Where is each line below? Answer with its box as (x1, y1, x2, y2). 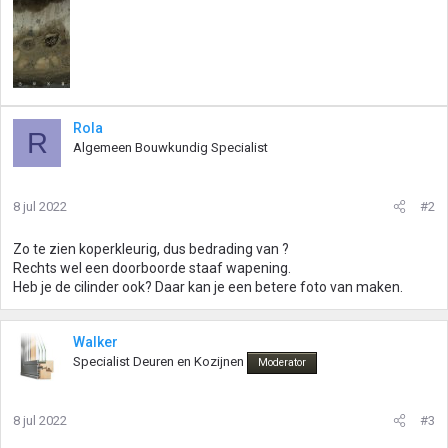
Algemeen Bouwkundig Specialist (73, 140, 268, 155)
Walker (73, 334, 118, 350)
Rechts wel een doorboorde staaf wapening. (13, 260, 291, 276)
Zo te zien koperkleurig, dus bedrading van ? (13, 241, 289, 257)
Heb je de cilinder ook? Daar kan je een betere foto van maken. (13, 279, 403, 295)
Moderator (258, 356, 306, 369)
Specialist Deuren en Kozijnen (73, 354, 244, 369)
